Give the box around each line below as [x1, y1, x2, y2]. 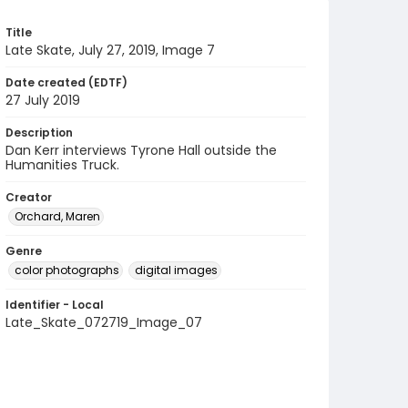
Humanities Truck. [5, 156, 119, 174]
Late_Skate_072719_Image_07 [5, 313, 202, 331]
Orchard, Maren [15, 209, 100, 224]
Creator [5, 189, 52, 205]
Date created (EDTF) [5, 75, 127, 90]
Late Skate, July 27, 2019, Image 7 [5, 41, 215, 59]
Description [5, 125, 73, 140]
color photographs [15, 262, 119, 278]
